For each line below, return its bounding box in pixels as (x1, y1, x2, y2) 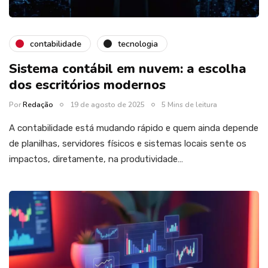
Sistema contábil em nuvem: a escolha (9, 60, 246, 78)
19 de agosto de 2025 (70, 100, 145, 110)
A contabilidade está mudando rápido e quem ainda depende (9, 123, 258, 134)
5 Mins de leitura (162, 100, 217, 110)
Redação (23, 100, 53, 110)
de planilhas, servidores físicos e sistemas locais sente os (9, 138, 246, 150)
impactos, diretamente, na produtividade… (9, 154, 183, 165)
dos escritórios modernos (9, 76, 169, 95)
